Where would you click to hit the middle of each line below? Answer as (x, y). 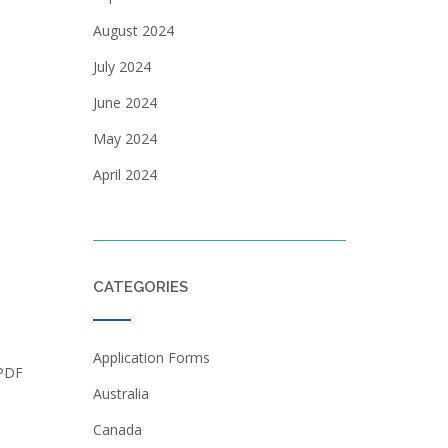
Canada (117, 429)
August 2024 (133, 30)
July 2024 (121, 66)
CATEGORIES (140, 287)
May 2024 (124, 138)
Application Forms (151, 357)
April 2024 (124, 174)
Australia (120, 393)
